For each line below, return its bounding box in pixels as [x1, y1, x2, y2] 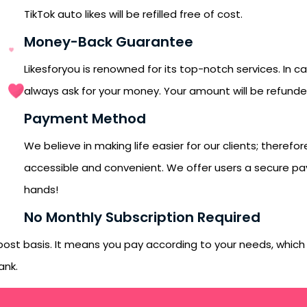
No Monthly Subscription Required [24, 208, 260, 227]
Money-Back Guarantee [24, 32, 193, 51]
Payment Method [24, 109, 146, 128]
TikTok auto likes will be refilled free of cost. [24, 7, 243, 21]
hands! [24, 182, 58, 197]
